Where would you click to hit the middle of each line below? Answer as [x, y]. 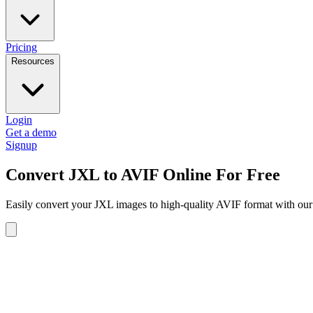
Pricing [21, 47]
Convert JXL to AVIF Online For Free [143, 174]
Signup [21, 145]
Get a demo [31, 132]
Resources [33, 61]
